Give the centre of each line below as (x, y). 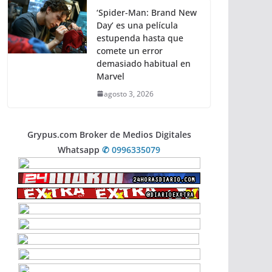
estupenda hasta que (140, 38)
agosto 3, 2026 (129, 93)
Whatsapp (80, 149)
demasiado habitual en (144, 63)
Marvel (110, 76)
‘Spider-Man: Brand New (147, 12)
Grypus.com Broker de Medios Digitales (109, 134)
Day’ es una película (137, 25)
